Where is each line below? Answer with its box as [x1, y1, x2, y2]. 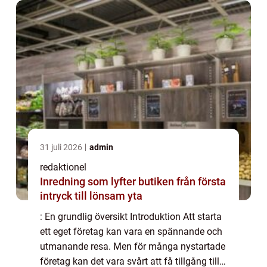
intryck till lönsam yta [40, 190, 142, 203]
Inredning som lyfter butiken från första [40, 175, 176, 188]
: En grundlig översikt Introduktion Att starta [40, 211, 222, 223]
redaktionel [40, 162, 86, 173]
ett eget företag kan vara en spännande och [40, 226, 222, 238]
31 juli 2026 [40, 142, 84, 153]
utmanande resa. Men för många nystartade [40, 241, 225, 253]
